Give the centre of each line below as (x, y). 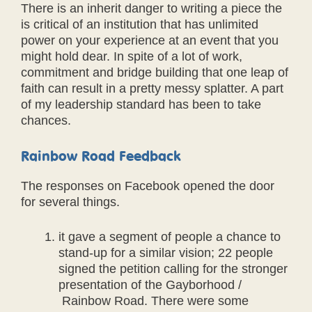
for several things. (70, 202)
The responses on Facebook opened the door (148, 186)
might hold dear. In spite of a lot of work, (132, 56)
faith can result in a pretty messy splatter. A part (152, 88)
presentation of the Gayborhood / (150, 285)
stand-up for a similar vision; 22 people (166, 253)
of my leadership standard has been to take (141, 104)
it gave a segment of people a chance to (170, 237)
